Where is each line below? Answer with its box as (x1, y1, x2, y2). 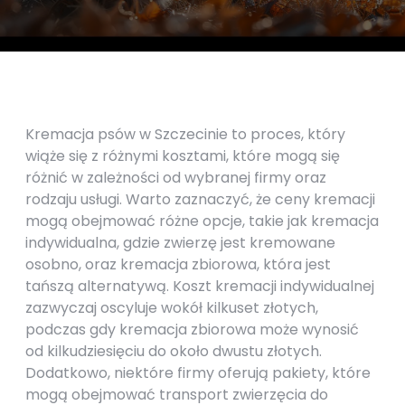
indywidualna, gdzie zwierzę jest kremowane (25, 232, 335, 253)
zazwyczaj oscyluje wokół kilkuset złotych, (25, 297, 318, 318)
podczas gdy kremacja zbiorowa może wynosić (25, 319, 359, 340)
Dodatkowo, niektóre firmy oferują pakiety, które (25, 363, 371, 383)
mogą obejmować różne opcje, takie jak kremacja (25, 211, 379, 231)
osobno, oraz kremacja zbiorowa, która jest (25, 254, 331, 275)
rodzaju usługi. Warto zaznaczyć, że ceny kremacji (25, 189, 375, 210)
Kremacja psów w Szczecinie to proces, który (25, 124, 345, 145)
